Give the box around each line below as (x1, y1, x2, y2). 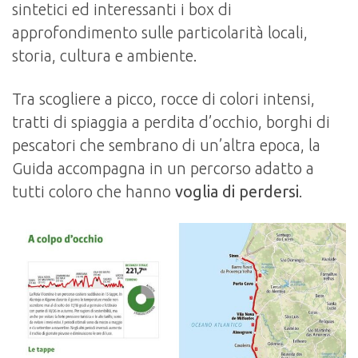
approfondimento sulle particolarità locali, (12, 22, 308, 42)
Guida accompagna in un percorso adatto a (12, 158, 314, 177)
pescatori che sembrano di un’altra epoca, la (12, 135, 320, 154)
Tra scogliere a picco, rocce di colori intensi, (12, 89, 315, 108)
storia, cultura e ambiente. (12, 46, 201, 65)
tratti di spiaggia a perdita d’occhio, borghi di (12, 112, 330, 131)
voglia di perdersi (175, 181, 299, 201)
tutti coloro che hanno (12, 181, 175, 201)
